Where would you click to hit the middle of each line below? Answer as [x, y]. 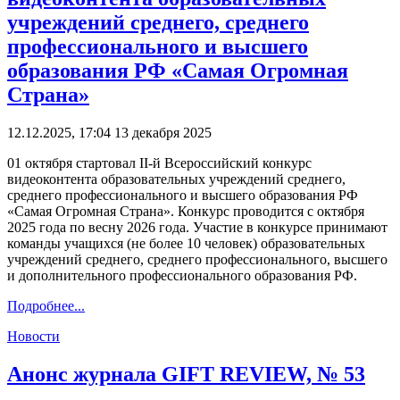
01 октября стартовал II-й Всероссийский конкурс [159, 163]
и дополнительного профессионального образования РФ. [182, 276]
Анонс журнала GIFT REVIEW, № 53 [186, 375]
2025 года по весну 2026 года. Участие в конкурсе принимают [197, 228]
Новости [33, 337]
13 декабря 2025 [163, 133]
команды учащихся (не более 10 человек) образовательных [186, 244]
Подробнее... [46, 306]
